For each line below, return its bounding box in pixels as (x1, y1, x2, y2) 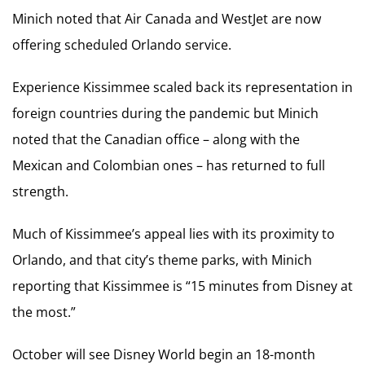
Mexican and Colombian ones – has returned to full (12, 156, 325, 175)
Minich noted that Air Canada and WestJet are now (12, 10, 321, 29)
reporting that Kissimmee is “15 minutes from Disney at (12, 277, 353, 296)
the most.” (12, 303, 76, 322)
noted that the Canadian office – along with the (12, 130, 300, 149)
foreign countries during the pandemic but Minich (12, 104, 319, 123)
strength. (12, 182, 68, 201)
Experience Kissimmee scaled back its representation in (12, 78, 353, 97)
